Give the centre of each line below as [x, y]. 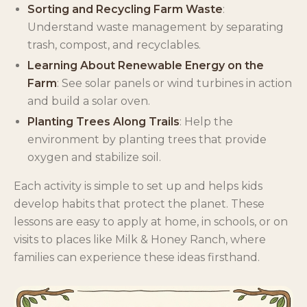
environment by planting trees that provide [147, 139]
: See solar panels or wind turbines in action [174, 83]
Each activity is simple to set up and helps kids [138, 186]
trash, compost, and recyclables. [114, 45]
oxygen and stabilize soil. [94, 157]
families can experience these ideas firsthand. [137, 257]
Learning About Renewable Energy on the [146, 65]
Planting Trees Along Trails [103, 121]
